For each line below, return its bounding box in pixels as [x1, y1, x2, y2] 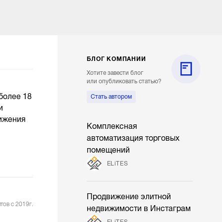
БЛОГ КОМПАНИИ [87, 55, 146, 63]
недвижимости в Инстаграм [87, 204, 191, 214]
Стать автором [91, 93, 132, 101]
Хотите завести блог [87, 69, 144, 77]
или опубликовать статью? [87, 78, 162, 85]
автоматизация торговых [87, 134, 180, 143]
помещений [87, 146, 130, 155]
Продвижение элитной [87, 192, 171, 202]
